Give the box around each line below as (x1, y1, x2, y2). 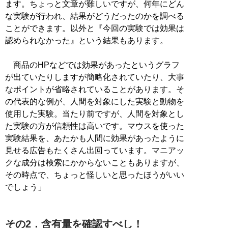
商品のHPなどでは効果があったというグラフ (5, 60, 180, 69)
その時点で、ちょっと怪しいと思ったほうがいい (5, 170, 184, 179)
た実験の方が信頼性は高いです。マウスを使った (5, 121, 184, 130)
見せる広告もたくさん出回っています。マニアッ (5, 146, 184, 155)
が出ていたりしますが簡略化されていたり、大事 (5, 72, 184, 81)
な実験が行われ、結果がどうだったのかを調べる (5, 11, 184, 20)
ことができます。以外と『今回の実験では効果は (5, 23, 184, 33)
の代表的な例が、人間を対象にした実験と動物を (5, 97, 184, 106)
